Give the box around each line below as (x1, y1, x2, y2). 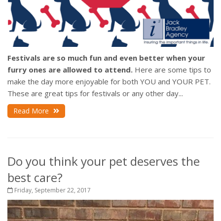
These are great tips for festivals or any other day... (7, 88, 183, 99)
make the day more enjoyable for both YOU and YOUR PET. (7, 76, 211, 87)
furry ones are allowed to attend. (7, 65, 133, 75)
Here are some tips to (133, 65, 211, 75)
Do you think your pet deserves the (7, 153, 200, 170)
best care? (7, 169, 63, 186)
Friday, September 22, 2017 (13, 186, 91, 195)
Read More (13, 106, 51, 116)
